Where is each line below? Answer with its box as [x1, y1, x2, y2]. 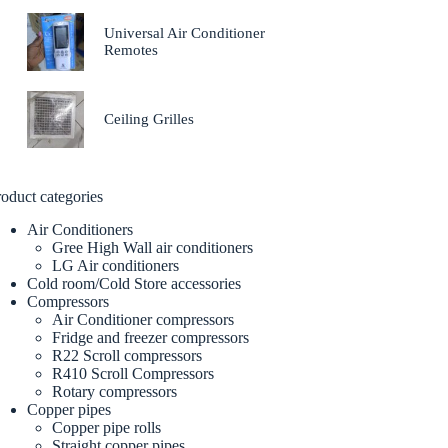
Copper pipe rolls [52, 418, 162, 436]
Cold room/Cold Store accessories [27, 274, 242, 292]
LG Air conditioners [52, 256, 180, 274]
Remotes [104, 41, 159, 58]
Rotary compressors [52, 382, 178, 400]
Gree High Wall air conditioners [52, 238, 254, 256]
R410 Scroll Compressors [52, 364, 215, 382]
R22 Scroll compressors [52, 346, 203, 364]
